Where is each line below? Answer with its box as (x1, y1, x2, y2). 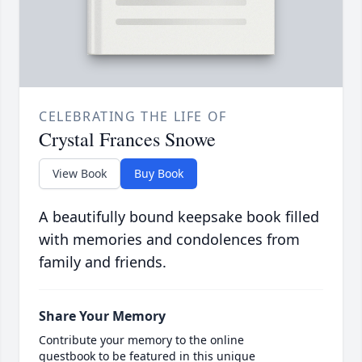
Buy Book (134, 166, 183, 182)
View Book (53, 166, 107, 182)
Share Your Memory (39, 307, 166, 326)
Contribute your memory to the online (39, 332, 244, 348)
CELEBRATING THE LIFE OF (39, 107, 227, 126)
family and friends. (39, 252, 166, 272)
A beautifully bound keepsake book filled (39, 207, 319, 227)
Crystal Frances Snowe (39, 126, 216, 153)
